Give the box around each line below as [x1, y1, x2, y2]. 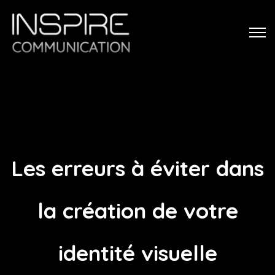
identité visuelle [58, 239, 217, 266]
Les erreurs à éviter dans [11, 155, 264, 182]
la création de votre [37, 197, 238, 224]
